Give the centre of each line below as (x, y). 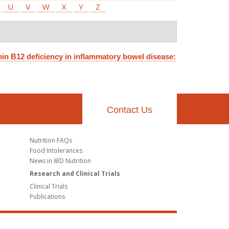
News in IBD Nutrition (60, 161)
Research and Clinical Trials (75, 173)
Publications (47, 196)
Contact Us (130, 110)
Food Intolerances (56, 150)
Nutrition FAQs (51, 140)
